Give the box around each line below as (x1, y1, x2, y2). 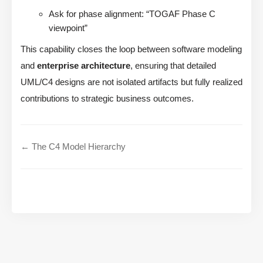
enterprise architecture (37, 60, 130, 71)
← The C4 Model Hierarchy (21, 141, 126, 152)
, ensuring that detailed (130, 60, 216, 71)
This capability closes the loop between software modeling (21, 44, 242, 55)
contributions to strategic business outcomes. (21, 93, 194, 104)
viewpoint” (49, 23, 87, 33)
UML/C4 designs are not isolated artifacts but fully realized (21, 77, 242, 87)
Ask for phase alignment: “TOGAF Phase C (49, 9, 215, 19)
